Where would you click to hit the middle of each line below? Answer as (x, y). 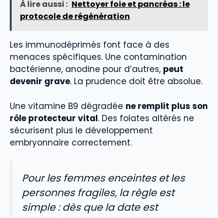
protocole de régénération (75, 17)
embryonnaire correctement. (71, 142)
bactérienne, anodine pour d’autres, (86, 69)
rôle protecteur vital (54, 118)
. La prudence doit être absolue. (136, 82)
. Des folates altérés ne (146, 118)
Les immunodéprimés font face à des (90, 45)
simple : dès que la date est (90, 208)
